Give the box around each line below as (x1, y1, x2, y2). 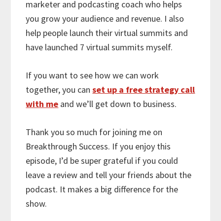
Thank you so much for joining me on (26, 126, 163, 138)
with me (26, 98, 59, 110)
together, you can (26, 84, 93, 96)
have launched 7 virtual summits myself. (26, 41, 173, 53)
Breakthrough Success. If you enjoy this (26, 141, 171, 152)
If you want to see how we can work (26, 70, 159, 81)
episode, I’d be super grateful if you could (26, 155, 179, 167)
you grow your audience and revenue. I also (26, 13, 184, 25)
